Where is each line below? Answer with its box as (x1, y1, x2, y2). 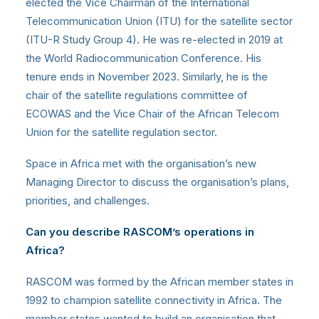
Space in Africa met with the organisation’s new (26, 156, 256, 170)
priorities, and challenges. (26, 193, 150, 207)
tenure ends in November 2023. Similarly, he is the (26, 69, 268, 83)
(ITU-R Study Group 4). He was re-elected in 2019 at (26, 32, 283, 46)
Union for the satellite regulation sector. (26, 125, 217, 139)
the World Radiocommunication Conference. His (26, 51, 261, 65)
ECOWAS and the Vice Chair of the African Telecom (26, 106, 279, 120)
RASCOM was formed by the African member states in (26, 274, 293, 288)
